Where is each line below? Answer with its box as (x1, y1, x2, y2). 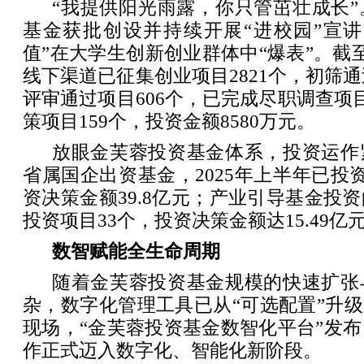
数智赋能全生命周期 (52, 240, 220, 262)
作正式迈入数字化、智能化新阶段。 (23, 340, 322, 361)
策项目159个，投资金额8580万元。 (23, 110, 315, 132)
